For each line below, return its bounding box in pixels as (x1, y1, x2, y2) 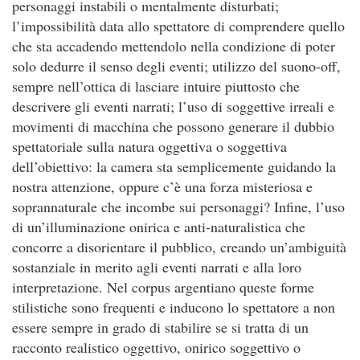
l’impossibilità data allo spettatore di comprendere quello (12, 16, 345, 35)
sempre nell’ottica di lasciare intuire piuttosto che (12, 76, 300, 96)
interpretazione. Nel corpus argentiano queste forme (12, 277, 314, 297)
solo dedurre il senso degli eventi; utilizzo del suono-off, (12, 56, 341, 76)
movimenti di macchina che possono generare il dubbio (12, 117, 334, 136)
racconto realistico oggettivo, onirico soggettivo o (12, 337, 301, 357)
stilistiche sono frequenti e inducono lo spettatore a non (12, 297, 335, 317)
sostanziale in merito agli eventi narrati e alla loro (12, 257, 301, 276)
